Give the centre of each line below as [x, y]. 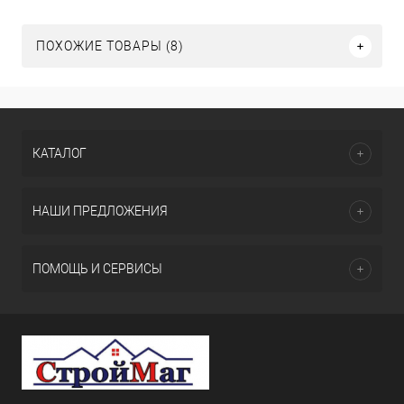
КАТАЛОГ [60, 153]
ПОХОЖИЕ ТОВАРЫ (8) [110, 46]
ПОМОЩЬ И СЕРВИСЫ [97, 269]
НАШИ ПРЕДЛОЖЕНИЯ [100, 211]
